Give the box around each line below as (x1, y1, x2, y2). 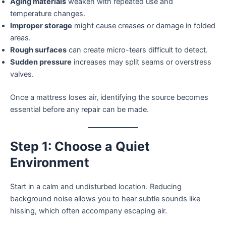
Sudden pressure (10, 58, 72, 67)
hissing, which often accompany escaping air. (10, 206, 167, 216)
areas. (10, 33, 31, 43)
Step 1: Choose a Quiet (10, 139, 150, 154)
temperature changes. (10, 9, 85, 19)
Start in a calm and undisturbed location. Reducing (10, 182, 182, 192)
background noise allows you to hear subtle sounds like (10, 194, 200, 204)
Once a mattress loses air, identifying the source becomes (10, 93, 208, 102)
